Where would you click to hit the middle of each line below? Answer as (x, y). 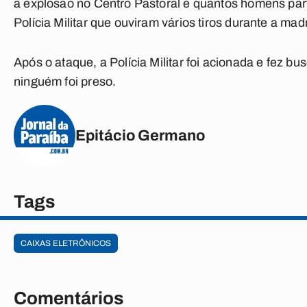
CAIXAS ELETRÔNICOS (66, 243)
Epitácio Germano (140, 135)
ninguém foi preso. (65, 82)
